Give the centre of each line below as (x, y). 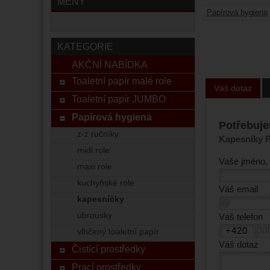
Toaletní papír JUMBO (118, 99)
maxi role (94, 167)
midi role (93, 150)
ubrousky (94, 215)
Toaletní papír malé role (121, 81)
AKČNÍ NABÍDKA (109, 64)
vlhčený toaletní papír (118, 232)
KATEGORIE (85, 46)
